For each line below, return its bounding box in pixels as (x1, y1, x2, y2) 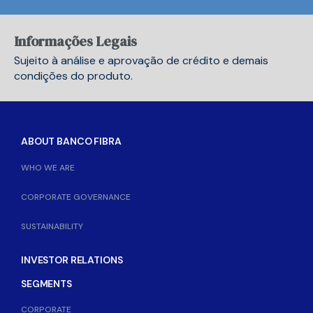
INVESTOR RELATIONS (21, 254, 123, 266)
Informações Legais (14, 31, 137, 51)
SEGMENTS (21, 277, 72, 290)
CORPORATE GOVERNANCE (21, 191, 131, 203)
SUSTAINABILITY (21, 221, 83, 232)
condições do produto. (14, 68, 133, 83)
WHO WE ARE (21, 162, 75, 173)
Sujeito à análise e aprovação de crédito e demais (14, 53, 268, 68)
